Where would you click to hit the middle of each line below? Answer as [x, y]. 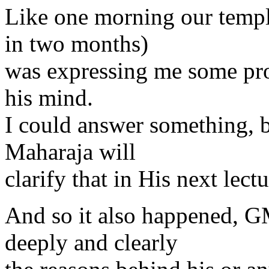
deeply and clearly [91, 242]
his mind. [49, 98]
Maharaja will [70, 152]
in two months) [77, 44]
